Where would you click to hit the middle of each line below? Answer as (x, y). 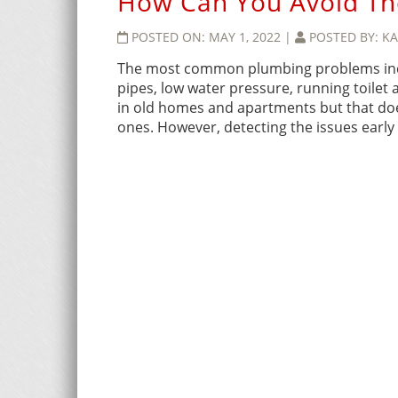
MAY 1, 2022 (247, 37)
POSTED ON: (170, 37)
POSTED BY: (346, 37)
